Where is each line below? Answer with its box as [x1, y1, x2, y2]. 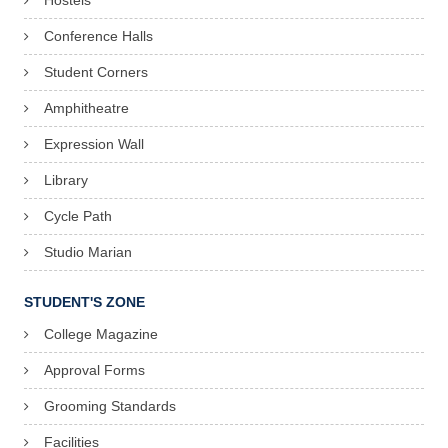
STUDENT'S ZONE [24, 294, 145, 311]
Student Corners [44, 64, 148, 81]
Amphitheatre [44, 100, 129, 117]
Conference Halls [44, 28, 153, 45]
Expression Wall [44, 136, 144, 153]
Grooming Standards [44, 398, 176, 415]
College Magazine [44, 326, 158, 343]
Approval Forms [44, 362, 145, 379]
